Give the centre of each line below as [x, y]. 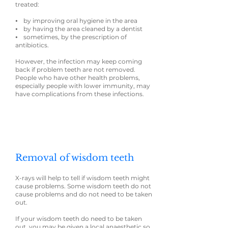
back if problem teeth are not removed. [75, 69]
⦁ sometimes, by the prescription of [71, 37]
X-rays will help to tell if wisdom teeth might [82, 178]
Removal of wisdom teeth [75, 158]
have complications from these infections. [80, 94]
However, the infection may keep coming [79, 61]
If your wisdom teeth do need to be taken [79, 219]
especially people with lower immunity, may [83, 86]
